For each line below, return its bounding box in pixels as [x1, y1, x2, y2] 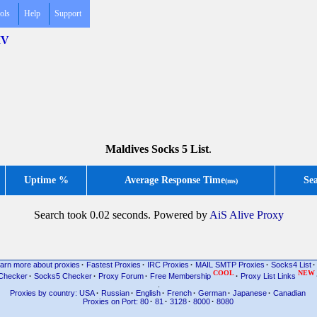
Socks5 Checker [34, 271, 92, 280]
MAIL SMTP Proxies [195, 260, 265, 269]
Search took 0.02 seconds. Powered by [33, 209, 209, 221]
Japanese [233, 288, 267, 297]
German [198, 288, 226, 297]
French [167, 288, 192, 297]
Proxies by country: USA [10, 288, 95, 297]
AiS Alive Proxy [209, 209, 284, 221]
